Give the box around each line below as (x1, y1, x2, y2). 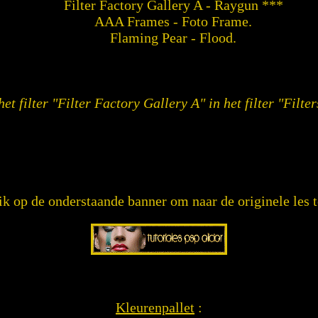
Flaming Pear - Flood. (110, 30, 236, 45)
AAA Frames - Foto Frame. (94, 13, 252, 29)
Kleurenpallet (116, 300, 194, 315)
